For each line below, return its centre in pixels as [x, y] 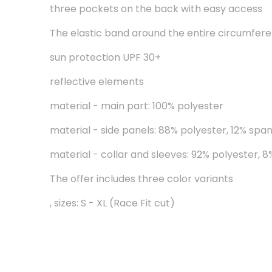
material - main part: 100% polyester [137, 106]
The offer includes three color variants [142, 178]
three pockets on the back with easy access [156, 8]
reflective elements [97, 81]
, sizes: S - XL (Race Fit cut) [113, 203]
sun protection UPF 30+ [106, 57]
